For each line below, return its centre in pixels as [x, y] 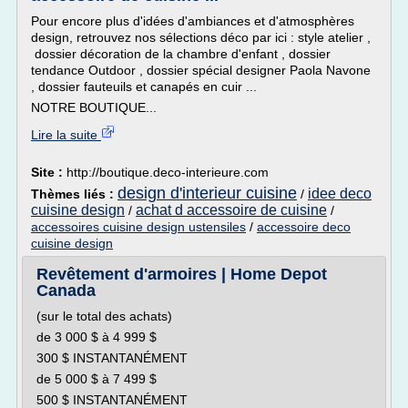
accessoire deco [304, 227]
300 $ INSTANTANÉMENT [112, 358]
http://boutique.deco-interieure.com [168, 172]
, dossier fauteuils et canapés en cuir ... [146, 87]
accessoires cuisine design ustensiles [138, 227]
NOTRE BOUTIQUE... [94, 107]
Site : [49, 172]
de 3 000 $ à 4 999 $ [97, 337]
